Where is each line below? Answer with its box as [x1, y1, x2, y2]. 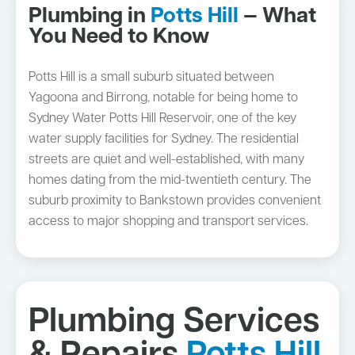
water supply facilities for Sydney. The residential [29, 132, 299, 146]
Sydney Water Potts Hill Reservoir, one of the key [29, 112, 296, 125]
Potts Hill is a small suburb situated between [29, 71, 274, 84]
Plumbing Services [29, 305, 319, 340]
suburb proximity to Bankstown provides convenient [29, 194, 321, 208]
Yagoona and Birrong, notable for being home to [29, 91, 298, 105]
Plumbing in [29, 6, 151, 28]
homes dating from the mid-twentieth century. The [29, 174, 311, 187]
